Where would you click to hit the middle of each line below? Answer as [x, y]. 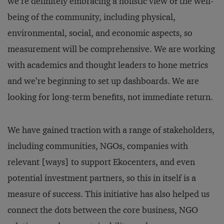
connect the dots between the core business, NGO [103, 210]
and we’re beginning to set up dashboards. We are [103, 81]
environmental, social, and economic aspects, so [100, 33]
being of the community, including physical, [91, 17]
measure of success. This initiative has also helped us [108, 194]
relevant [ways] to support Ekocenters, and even [101, 162]
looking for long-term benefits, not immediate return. [110, 97]
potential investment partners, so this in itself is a [102, 178]
